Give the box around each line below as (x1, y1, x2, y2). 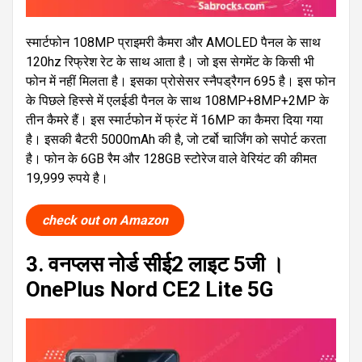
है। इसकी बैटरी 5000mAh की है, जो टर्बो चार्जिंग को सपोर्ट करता (26, 131, 326, 147)
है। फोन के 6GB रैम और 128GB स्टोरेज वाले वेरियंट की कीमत (26, 150, 317, 166)
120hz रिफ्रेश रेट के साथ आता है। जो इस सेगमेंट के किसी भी (26, 53, 314, 69)
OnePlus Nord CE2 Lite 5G (26, 276, 273, 301)
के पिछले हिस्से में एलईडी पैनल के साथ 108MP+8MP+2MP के (26, 92, 329, 108)
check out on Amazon (42, 212, 168, 228)
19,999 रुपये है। (26, 170, 108, 186)
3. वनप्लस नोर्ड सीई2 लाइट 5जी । (26, 251, 284, 276)
